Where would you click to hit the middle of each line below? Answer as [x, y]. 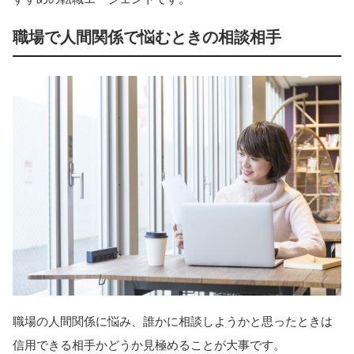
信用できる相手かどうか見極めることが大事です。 [149, 345]
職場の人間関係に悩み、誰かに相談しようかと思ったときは [173, 322]
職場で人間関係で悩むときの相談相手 [147, 37]
